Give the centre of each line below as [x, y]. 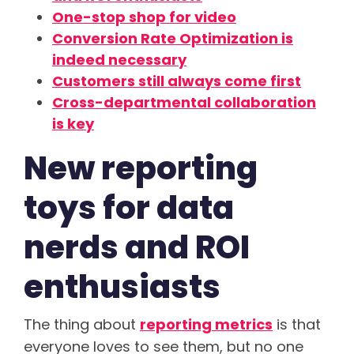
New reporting [141, 169]
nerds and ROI [137, 248]
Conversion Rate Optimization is [173, 39]
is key [73, 124]
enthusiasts [122, 287]
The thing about [82, 325]
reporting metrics [206, 325]
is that [297, 325]
